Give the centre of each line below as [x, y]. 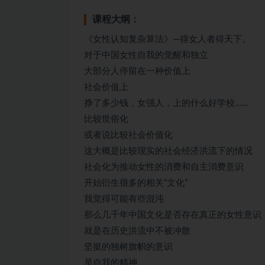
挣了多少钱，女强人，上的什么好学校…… [166, 103]
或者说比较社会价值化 [128, 135]
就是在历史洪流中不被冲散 [137, 231]
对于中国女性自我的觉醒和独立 [146, 55]
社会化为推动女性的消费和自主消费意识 [164, 167]
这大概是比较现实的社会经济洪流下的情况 [168, 151]
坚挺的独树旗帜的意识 [128, 247]
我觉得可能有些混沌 [124, 199]
